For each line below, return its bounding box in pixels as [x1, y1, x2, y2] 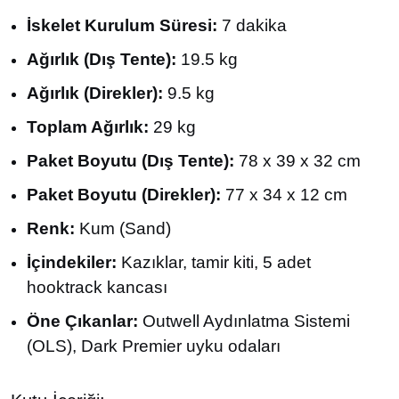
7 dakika [217, 16, 287, 35]
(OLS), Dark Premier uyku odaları [27, 337, 281, 355]
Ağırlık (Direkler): [27, 84, 163, 102]
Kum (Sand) [75, 219, 171, 238]
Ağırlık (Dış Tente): [27, 50, 176, 69]
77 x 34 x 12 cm [221, 185, 347, 204]
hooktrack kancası [27, 278, 167, 297]
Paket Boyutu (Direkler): [27, 185, 221, 204]
